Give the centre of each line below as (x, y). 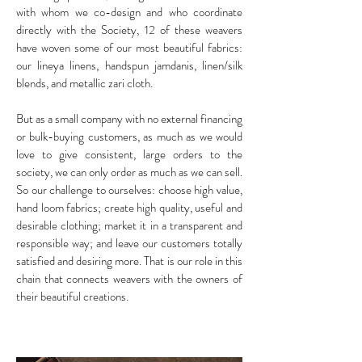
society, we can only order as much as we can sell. (129, 172)
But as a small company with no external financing (129, 118)
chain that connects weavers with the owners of (129, 278)
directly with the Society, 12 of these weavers (129, 29)
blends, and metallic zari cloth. (84, 83)
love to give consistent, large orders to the (129, 154)
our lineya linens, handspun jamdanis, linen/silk (129, 65)
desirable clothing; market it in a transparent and (129, 225)
